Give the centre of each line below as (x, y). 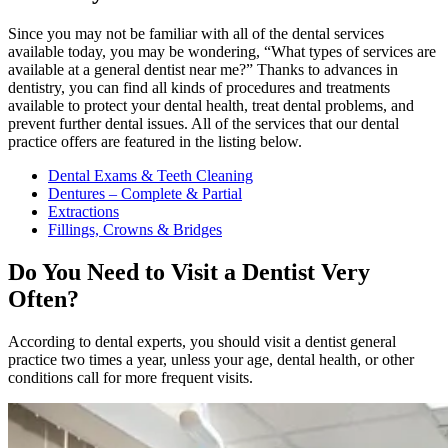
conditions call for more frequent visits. (130, 378)
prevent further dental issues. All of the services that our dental (203, 124)
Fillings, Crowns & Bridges (135, 230)
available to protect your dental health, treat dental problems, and (211, 106)
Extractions (83, 212)
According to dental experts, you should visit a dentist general (202, 342)
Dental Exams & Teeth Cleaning (150, 176)
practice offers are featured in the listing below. (155, 142)
